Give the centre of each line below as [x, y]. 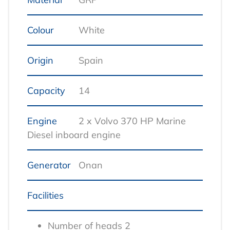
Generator [49, 165]
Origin [40, 61]
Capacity [46, 91]
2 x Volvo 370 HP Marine [132, 121]
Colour [41, 30]
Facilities [45, 196]
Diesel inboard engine [74, 135]
